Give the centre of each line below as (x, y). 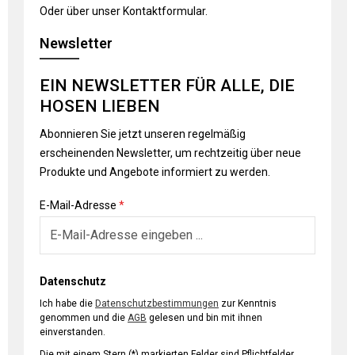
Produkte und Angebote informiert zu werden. (155, 172)
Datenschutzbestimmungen (157, 303)
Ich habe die (67, 303)
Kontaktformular (164, 11)
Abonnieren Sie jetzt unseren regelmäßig (143, 134)
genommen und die (84, 318)
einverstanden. (73, 332)
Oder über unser (81, 11)
